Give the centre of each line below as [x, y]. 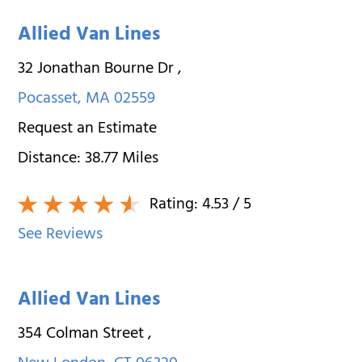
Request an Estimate [88, 129]
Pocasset [48, 99]
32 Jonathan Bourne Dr [98, 69]
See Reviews [61, 235]
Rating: [174, 205]
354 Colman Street [83, 335]
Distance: [52, 159]
